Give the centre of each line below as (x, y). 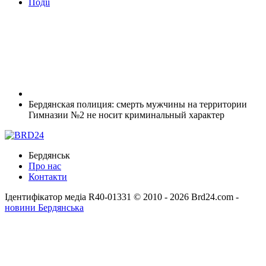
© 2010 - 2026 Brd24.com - (186, 197)
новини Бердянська (44, 207)
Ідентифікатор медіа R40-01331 (68, 197)
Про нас (45, 166)
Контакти (48, 176)
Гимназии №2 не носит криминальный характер (126, 115)
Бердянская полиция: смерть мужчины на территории (138, 104)
